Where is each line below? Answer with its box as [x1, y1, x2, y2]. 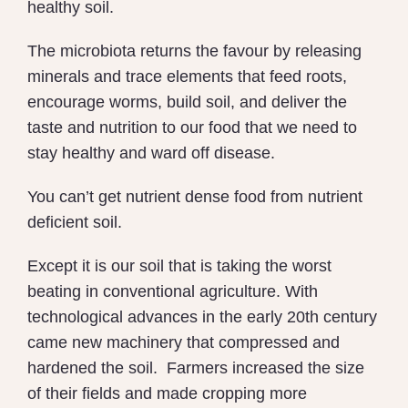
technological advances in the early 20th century [27, 308, 377, 327]
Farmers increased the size [167, 359, 364, 378]
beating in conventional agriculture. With [27, 282, 318, 301]
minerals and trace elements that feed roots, [27, 67, 347, 87]
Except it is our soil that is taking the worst [27, 257, 331, 276]
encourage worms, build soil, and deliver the [27, 93, 347, 112]
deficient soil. [27, 213, 122, 232]
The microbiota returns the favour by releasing [27, 42, 362, 61]
